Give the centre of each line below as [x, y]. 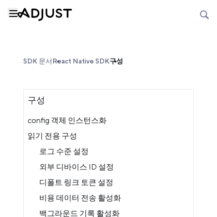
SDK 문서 [38, 61]
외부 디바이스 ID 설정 [77, 167]
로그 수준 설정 [64, 151]
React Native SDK [81, 61]
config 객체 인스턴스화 [67, 120]
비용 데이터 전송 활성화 [80, 198]
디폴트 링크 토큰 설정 [76, 182]
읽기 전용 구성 [52, 136]
